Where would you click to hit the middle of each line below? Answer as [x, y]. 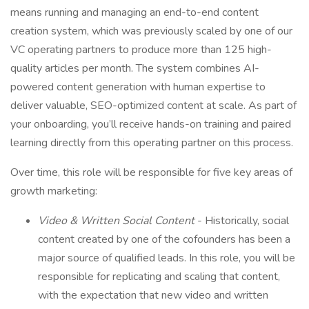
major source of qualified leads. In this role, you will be [167, 258]
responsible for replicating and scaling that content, [159, 277]
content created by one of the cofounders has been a [164, 239]
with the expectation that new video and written [153, 295]
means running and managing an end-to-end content [134, 12]
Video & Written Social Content [118, 221]
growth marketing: [54, 191]
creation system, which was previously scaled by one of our [151, 31]
